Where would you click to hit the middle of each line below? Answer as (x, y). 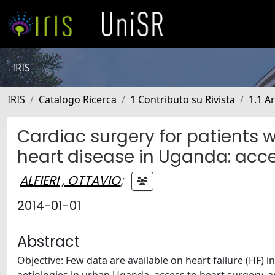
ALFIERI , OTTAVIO (70, 180)
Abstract (48, 242)
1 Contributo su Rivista (183, 99)
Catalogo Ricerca (78, 99)
